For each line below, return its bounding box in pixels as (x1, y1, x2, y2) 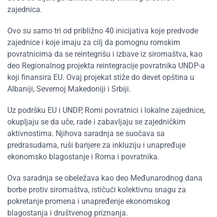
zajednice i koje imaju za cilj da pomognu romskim (7, 38, 180, 47)
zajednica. (7, 5, 44, 14)
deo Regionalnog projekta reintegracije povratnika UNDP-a (7, 61, 205, 70)
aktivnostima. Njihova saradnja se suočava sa (7, 129, 165, 138)
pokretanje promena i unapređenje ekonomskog (7, 197, 170, 206)
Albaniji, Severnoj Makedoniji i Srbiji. (7, 84, 133, 93)
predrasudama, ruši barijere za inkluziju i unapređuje (7, 140, 186, 150)
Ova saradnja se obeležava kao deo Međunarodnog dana (7, 173, 202, 183)
